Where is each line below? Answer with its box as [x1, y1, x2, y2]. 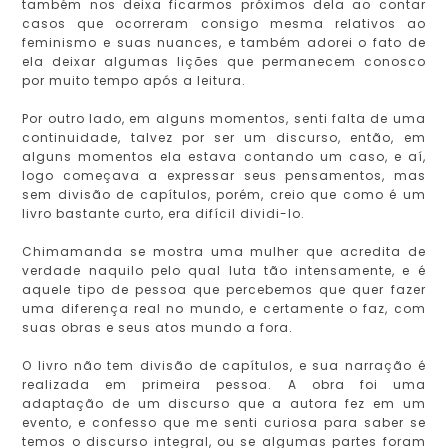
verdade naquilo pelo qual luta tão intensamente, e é [22, 262, 426, 280]
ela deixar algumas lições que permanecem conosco [22, 53, 426, 71]
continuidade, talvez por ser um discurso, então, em [22, 129, 426, 147]
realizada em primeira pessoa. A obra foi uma [22, 376, 426, 394]
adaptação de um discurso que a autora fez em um [22, 395, 426, 413]
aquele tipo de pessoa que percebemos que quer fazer [22, 281, 426, 299]
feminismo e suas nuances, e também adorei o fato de [22, 34, 426, 52]
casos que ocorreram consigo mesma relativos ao [22, 15, 426, 33]
